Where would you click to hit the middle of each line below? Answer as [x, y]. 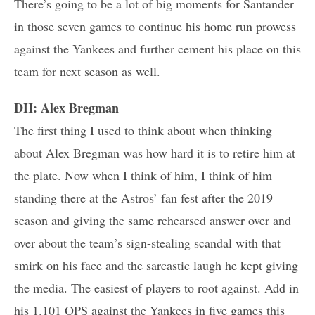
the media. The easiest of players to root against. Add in [156, 287]
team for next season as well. [87, 71]
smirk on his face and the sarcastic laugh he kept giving [156, 265]
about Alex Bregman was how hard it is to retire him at [155, 152]
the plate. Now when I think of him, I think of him [143, 175]
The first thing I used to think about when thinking [143, 130]
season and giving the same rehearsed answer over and [153, 220]
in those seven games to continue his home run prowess [155, 26]
